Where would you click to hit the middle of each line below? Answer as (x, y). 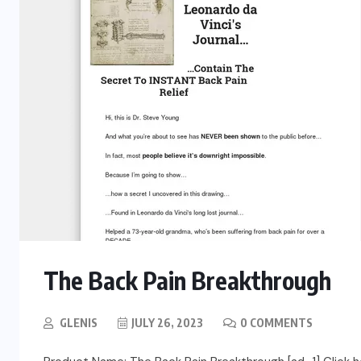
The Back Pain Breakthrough (187, 281)
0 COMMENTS (276, 323)
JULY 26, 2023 (167, 323)
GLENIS (79, 323)
